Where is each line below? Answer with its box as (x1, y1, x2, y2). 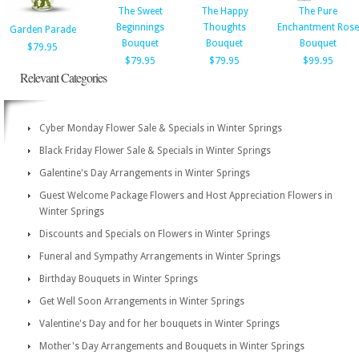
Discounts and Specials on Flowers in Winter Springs (39, 228, 270, 240)
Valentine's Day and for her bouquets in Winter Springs (39, 318, 280, 329)
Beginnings (115, 22, 164, 33)
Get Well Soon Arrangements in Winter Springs (39, 296, 244, 307)
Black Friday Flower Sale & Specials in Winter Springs (39, 145, 271, 156)
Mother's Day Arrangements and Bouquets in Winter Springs (39, 341, 305, 352)
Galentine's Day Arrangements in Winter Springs (39, 167, 250, 179)
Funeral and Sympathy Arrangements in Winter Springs (39, 251, 280, 262)
